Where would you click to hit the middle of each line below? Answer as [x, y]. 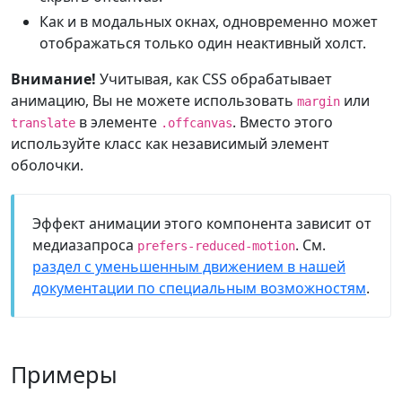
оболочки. [47, 165]
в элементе [118, 122]
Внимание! [53, 79]
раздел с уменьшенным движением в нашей [189, 267]
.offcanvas [197, 123]
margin [319, 101]
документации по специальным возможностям [199, 288]
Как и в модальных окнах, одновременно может [209, 22]
